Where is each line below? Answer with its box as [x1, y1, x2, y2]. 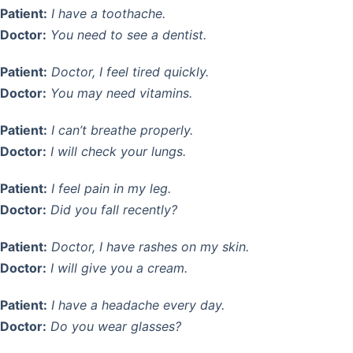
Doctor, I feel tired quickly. [51, 64, 209, 80]
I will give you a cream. [50, 260, 188, 277]
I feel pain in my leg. [51, 180, 171, 197]
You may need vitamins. [50, 85, 192, 102]
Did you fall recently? [50, 202, 177, 218]
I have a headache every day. [51, 297, 225, 314]
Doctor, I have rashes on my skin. [51, 239, 249, 255]
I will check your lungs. [50, 143, 186, 160]
